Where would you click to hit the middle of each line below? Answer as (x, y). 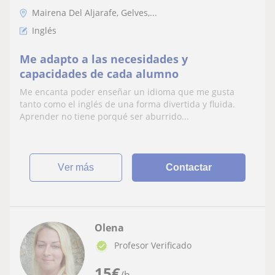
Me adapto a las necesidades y (104, 59)
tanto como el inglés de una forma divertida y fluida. (127, 104)
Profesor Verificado (153, 245)
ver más (79, 167)
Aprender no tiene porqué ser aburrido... (104, 116)
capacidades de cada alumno (99, 73)
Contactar (189, 167)
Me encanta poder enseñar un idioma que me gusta (127, 91)
